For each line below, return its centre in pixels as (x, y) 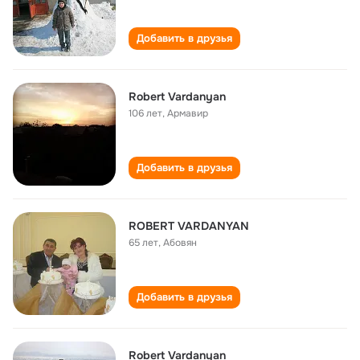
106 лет (145, 113)
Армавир (188, 113)
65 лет (143, 243)
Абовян (180, 243)
